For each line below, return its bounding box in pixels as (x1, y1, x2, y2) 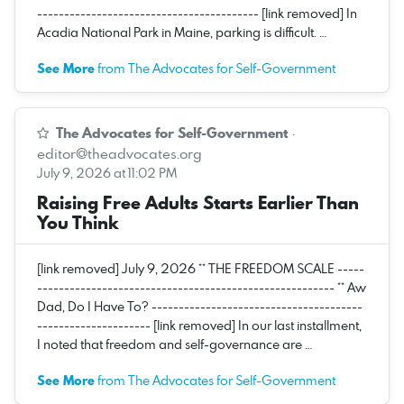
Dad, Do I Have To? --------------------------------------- (37, 297, 363, 315)
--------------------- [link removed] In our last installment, (37, 316, 362, 334)
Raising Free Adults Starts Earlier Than (37, 189, 359, 216)
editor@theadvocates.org (37, 142, 202, 163)
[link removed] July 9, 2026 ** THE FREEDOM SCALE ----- (37, 259, 364, 277)
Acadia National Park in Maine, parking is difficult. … (37, 23, 326, 41)
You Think (37, 209, 119, 235)
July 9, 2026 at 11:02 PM (37, 163, 177, 181)
